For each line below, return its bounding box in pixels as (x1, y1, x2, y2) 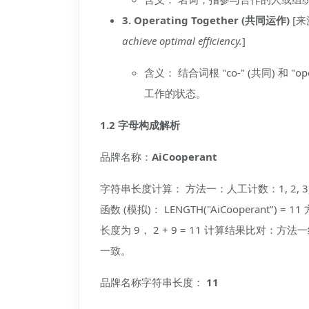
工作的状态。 (144, 86, 206, 100)
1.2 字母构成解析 (100, 118, 180, 132)
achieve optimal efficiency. (122, 34, 242, 48)
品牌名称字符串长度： (100, 275, 206, 289)
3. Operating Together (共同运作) (122, 13, 290, 27)
